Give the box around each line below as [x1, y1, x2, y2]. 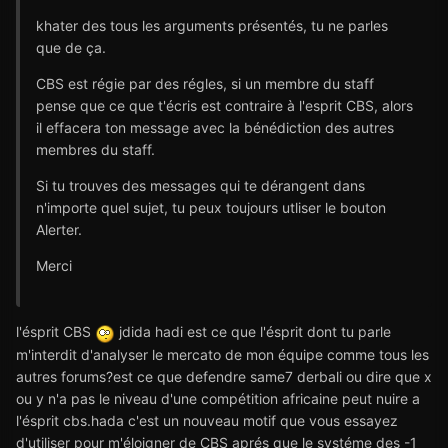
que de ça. [36, 39, 106, 57]
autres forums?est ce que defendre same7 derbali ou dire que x [16, 367, 432, 385]
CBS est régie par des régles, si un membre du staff [36, 75, 374, 93]
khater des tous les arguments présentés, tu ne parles [36, 17, 388, 35]
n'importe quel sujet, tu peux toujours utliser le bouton [36, 199, 386, 217]
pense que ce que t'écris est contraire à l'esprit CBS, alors [36, 97, 413, 115]
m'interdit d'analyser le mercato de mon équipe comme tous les [16, 345, 429, 363]
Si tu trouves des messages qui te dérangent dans [36, 177, 365, 195]
